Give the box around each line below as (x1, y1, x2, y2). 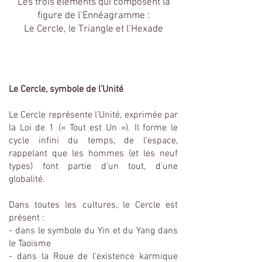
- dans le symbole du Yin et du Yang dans (9, 225, 178, 237)
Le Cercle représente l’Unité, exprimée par (9, 109, 178, 121)
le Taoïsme (9, 238, 51, 250)
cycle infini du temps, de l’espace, (9, 135, 178, 147)
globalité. (9, 174, 45, 185)
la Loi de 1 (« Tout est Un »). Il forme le (9, 122, 178, 134)
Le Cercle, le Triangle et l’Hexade (24, 23, 163, 35)
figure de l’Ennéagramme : (37, 10, 150, 22)
